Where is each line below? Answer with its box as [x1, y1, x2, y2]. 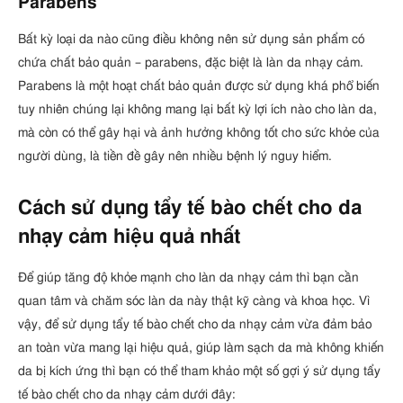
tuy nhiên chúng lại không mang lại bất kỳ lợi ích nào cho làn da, [18, 103, 377, 117]
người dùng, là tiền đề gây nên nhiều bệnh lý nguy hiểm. [18, 149, 332, 164]
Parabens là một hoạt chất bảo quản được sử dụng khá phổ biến [18, 79, 380, 94]
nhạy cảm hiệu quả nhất [18, 228, 240, 247]
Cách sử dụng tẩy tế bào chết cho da [18, 199, 362, 219]
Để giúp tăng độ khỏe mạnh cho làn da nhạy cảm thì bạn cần [18, 271, 359, 285]
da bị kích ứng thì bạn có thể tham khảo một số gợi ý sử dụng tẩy [18, 364, 381, 379]
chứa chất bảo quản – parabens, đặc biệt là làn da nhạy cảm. [18, 56, 363, 70]
